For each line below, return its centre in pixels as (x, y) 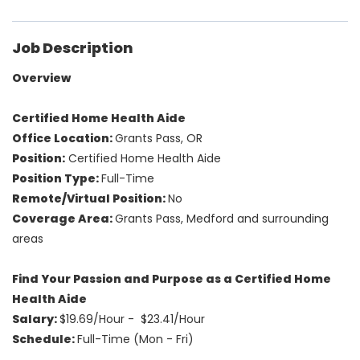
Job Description (73, 48)
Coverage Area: (63, 219)
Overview (41, 78)
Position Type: (57, 179)
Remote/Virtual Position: (90, 199)
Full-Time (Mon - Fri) (135, 340)
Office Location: (63, 139)
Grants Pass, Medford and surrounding (222, 219)
